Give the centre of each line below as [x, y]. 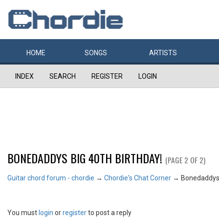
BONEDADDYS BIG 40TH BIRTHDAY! [85, 158]
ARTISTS [163, 53]
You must [23, 213]
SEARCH [63, 76]
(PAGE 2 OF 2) [185, 160]
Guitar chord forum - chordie [51, 178]
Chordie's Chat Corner [138, 178]
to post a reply [109, 213]
